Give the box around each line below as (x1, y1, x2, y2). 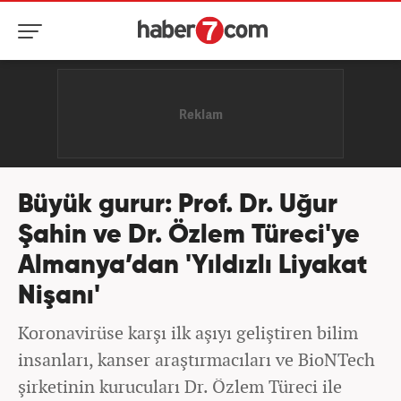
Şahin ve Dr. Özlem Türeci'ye (18, 223, 360, 249)
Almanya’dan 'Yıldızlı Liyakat (18, 253, 367, 279)
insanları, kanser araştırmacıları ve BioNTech (18, 347, 375, 371)
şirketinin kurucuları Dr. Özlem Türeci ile (18, 374, 342, 398)
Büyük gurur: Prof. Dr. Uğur (18, 192, 337, 218)
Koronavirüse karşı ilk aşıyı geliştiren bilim (18, 320, 358, 345)
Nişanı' (18, 284, 100, 310)
